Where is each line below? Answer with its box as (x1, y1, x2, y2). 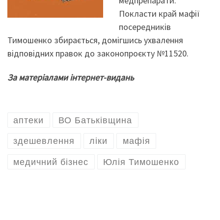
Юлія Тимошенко (103, 157, 180, 167)
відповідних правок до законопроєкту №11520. (7, 47, 189, 59)
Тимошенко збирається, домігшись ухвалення (7, 34, 183, 46)
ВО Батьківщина (58, 115, 133, 125)
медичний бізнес (13, 157, 89, 167)
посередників (118, 21, 171, 32)
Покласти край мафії (118, 7, 200, 19)
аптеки (13, 115, 44, 125)
